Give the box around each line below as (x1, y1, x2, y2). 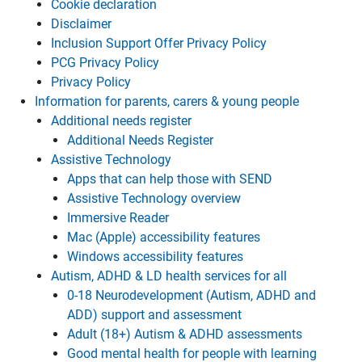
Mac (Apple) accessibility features (67, 229, 260, 245)
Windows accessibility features (67, 249, 243, 264)
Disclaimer (51, 16, 112, 32)
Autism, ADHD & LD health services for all (51, 268, 287, 284)
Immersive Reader (67, 210, 169, 225)
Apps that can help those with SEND (67, 171, 272, 187)
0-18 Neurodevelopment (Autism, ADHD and (67, 288, 316, 303)
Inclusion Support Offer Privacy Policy (51, 36, 267, 51)
